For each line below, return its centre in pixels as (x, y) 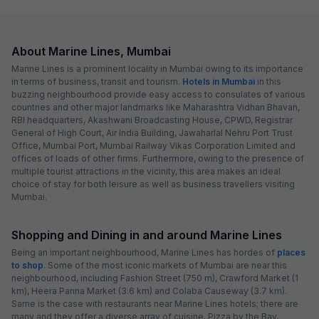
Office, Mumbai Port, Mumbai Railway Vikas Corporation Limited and (153, 145)
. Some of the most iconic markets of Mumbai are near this (165, 265)
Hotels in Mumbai (219, 81)
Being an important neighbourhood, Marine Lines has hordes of (144, 252)
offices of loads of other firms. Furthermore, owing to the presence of (158, 158)
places (291, 252)
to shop (27, 265)
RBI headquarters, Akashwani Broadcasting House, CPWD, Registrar (152, 120)
